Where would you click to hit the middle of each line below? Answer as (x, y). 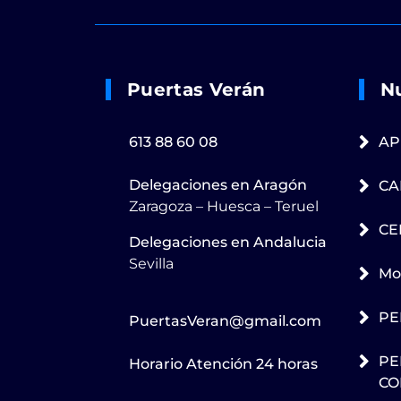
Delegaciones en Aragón (218, 184)
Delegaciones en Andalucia (228, 242)
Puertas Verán (196, 89)
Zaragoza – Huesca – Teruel (224, 206)
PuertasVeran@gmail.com (225, 320)
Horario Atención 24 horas (223, 363)
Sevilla (151, 263)
